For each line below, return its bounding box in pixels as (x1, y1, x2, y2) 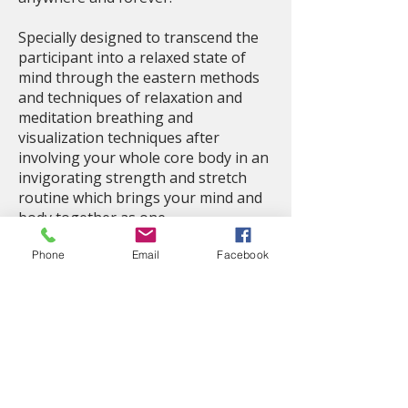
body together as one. (18, 208, 168, 228)
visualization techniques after (18, 127, 219, 148)
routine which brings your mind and (18, 188, 262, 208)
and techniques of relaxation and (18, 87, 242, 107)
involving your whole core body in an (18, 148, 269, 168)
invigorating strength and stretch (18, 168, 247, 188)
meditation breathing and (18, 107, 193, 127)
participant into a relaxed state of (18, 47, 246, 67)
